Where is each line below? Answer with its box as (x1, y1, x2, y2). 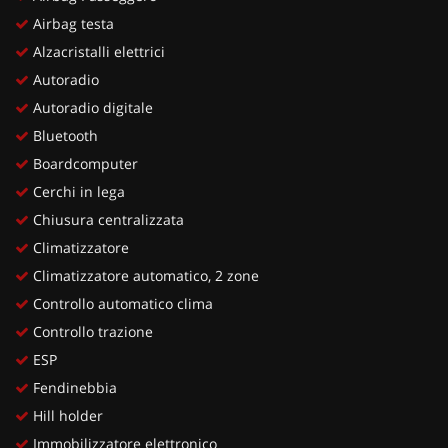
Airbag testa (29, 13, 114, 33)
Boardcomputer (29, 153, 138, 173)
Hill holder (29, 405, 103, 425)
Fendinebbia (29, 377, 117, 397)
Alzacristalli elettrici (29, 41, 165, 61)
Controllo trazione (29, 321, 153, 341)
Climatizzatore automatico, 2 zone (29, 265, 259, 285)
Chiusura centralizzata (29, 209, 184, 229)
